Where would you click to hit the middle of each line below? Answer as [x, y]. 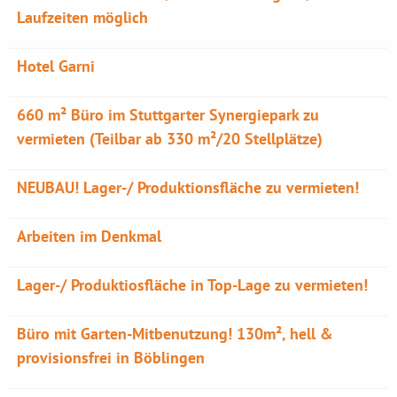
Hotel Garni [56, 66]
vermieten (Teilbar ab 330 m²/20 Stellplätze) [170, 139]
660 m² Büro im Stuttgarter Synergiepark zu [168, 115]
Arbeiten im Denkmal [90, 236]
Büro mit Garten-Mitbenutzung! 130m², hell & [175, 334]
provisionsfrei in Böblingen [111, 358]
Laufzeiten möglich [83, 17]
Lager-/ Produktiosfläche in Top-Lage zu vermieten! [193, 285]
